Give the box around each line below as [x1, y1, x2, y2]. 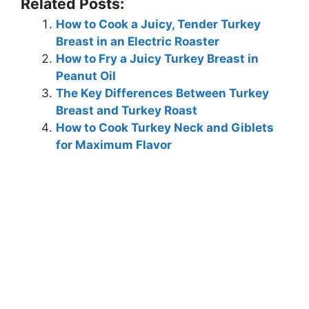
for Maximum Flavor [56, 138, 172, 152]
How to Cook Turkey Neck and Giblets [56, 121, 274, 135]
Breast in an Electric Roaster [56, 34, 219, 49]
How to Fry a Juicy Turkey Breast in [56, 52, 259, 66]
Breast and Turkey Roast [56, 103, 197, 118]
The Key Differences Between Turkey [56, 86, 269, 101]
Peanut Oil [56, 69, 116, 83]
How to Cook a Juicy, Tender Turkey [56, 17, 261, 32]
